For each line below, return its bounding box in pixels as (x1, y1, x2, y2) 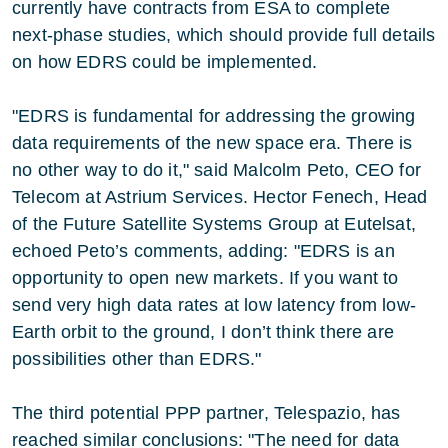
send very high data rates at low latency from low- (12, 295, 416, 315)
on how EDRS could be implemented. (12, 52, 317, 72)
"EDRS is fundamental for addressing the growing (12, 106, 416, 126)
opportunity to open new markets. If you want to (12, 268, 399, 288)
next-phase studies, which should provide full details (12, 25, 436, 45)
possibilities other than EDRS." (12, 349, 262, 369)
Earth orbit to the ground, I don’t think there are (12, 322, 394, 342)
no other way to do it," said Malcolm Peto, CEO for (12, 160, 421, 180)
